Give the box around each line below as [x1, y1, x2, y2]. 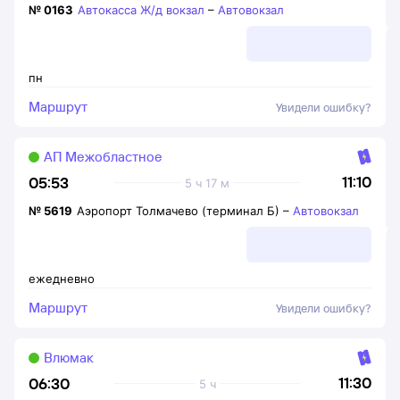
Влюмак [44, 349, 94, 366]
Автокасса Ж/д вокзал [78, 3, 204, 17]
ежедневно [29, 271, 95, 286]
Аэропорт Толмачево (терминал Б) [77, 204, 279, 218]
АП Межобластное [44, 148, 162, 165]
